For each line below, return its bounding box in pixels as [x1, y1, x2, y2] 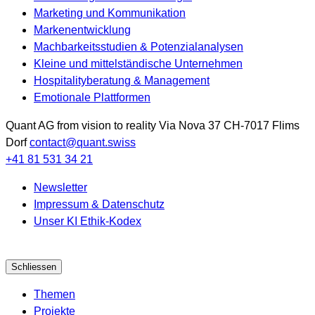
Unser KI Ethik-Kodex [34, 215, 141, 228]
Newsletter [34, 181, 87, 194]
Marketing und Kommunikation [34, 7, 186, 20]
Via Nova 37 [159, 120, 221, 132]
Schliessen [11, 262, 56, 273]
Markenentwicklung [34, 24, 131, 37]
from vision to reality [57, 120, 156, 132]
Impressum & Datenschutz [34, 198, 165, 211]
